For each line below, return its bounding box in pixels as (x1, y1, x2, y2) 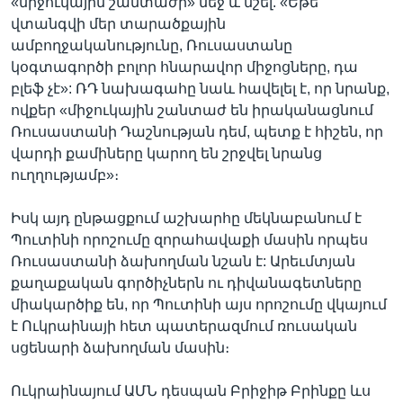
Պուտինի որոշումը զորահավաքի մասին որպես (11, 232, 368, 247)
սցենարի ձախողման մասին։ (11, 340, 229, 355)
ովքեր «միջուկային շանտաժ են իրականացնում (11, 103, 373, 118)
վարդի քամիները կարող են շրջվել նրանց (11, 146, 322, 161)
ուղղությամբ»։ (11, 167, 119, 183)
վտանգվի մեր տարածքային (11, 16, 226, 31)
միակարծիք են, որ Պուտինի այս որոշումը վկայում (11, 297, 387, 312)
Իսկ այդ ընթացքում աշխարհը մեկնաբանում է (11, 210, 362, 226)
